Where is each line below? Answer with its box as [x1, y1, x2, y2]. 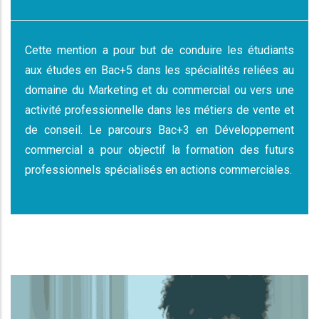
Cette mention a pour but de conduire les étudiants [25, 43, 294, 57]
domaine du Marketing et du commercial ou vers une [25, 83, 294, 97]
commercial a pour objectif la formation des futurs [25, 142, 294, 157]
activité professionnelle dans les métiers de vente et [25, 103, 294, 117]
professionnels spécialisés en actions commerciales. [25, 162, 292, 177]
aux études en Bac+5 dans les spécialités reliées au [25, 63, 294, 77]
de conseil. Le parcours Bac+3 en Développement [25, 122, 294, 137]
